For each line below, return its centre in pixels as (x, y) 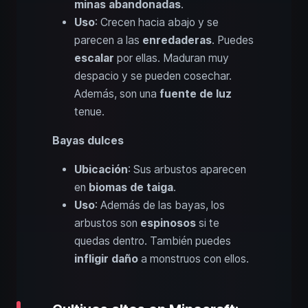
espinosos (168, 223)
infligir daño (106, 259)
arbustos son (107, 223)
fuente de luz (196, 94)
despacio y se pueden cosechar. (153, 76)
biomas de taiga (131, 188)
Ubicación (101, 170)
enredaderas (177, 41)
